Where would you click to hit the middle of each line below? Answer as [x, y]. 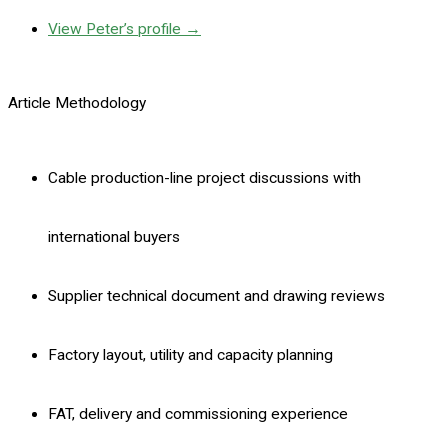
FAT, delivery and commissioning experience [198, 413]
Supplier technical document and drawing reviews [216, 295]
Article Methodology [77, 103]
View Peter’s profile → [124, 28]
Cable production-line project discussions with [204, 177]
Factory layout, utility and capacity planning [190, 354]
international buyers [114, 236]
